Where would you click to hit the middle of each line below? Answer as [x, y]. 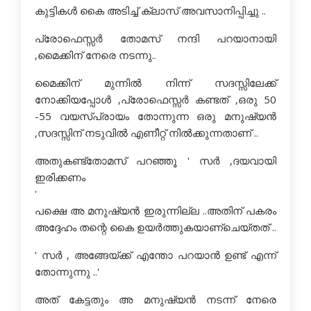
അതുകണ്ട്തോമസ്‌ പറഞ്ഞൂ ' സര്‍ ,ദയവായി [155, 160]
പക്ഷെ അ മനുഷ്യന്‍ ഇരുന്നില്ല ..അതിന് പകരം [155, 210]
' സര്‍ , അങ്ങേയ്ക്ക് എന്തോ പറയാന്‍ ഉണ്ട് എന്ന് [155, 255]
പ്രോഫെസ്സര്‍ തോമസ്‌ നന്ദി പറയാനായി [155, 38]
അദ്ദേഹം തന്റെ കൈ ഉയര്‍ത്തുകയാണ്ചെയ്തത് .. [155, 227]
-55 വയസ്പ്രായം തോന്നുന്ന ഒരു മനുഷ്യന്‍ [155, 116]
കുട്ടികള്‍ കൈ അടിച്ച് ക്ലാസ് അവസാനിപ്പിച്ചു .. [150, 10]
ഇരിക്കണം [61, 177]
